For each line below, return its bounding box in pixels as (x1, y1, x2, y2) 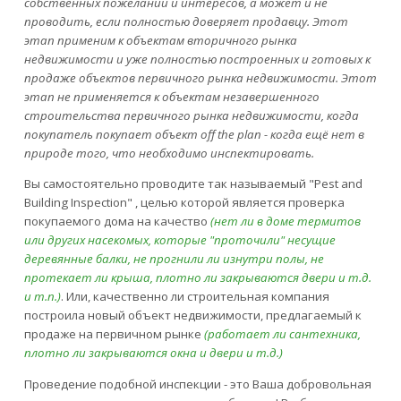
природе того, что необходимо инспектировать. (23, 145, 314, 162)
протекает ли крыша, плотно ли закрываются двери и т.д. (23, 269, 371, 286)
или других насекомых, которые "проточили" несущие (23, 232, 336, 249)
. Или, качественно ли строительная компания (60, 288, 329, 305)
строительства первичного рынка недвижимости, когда (23, 107, 359, 124)
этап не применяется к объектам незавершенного (23, 89, 320, 106)
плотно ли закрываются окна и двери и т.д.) (23, 345, 283, 362)
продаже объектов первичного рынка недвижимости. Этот (23, 70, 377, 87)
